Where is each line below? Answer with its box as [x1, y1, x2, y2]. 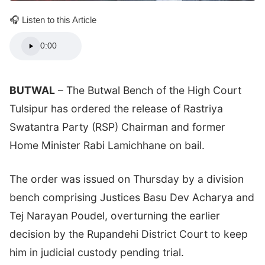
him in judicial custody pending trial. [9, 246, 184, 259]
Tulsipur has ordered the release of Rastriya [9, 102, 223, 115]
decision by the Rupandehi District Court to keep [9, 228, 248, 241]
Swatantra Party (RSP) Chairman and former [9, 120, 225, 133]
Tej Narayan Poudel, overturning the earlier [9, 209, 220, 222]
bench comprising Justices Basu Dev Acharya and [9, 191, 254, 204]
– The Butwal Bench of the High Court [55, 83, 241, 96]
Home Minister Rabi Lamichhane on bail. [9, 138, 205, 151]
